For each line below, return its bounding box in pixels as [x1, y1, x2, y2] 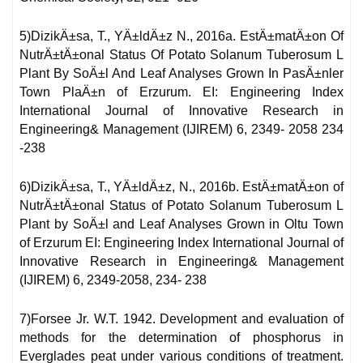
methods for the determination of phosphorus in [19, 331, 344, 345]
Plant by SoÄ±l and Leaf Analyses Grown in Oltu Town [19, 217, 344, 232]
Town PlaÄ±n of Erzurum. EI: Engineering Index [19, 85, 344, 100]
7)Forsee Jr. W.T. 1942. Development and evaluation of [19, 312, 344, 327]
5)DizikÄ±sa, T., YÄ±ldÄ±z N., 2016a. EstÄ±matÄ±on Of [19, 29, 344, 44]
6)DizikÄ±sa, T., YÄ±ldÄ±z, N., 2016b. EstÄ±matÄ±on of [19, 180, 344, 194]
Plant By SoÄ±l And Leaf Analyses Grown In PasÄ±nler [19, 66, 344, 81]
